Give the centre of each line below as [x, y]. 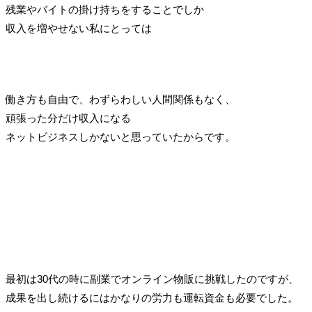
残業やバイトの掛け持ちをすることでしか [104, 10]
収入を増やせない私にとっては [78, 29]
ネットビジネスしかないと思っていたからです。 [120, 137]
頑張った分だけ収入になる [68, 118]
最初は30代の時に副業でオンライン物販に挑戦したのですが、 [152, 279]
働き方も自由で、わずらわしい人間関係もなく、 [120, 100]
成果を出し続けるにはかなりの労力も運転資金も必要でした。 [151, 298]
